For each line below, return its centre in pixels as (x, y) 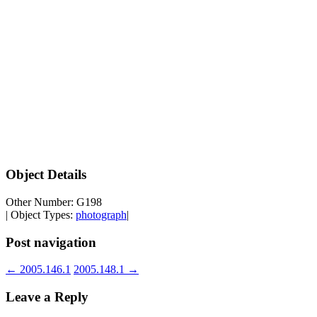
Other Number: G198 (54, 202)
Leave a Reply (47, 297)
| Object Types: (41, 215)
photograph (101, 215)
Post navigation (51, 242)
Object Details (46, 175)
